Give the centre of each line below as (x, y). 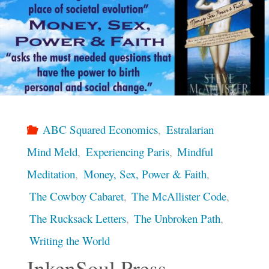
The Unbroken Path (177, 218)
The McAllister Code (179, 196)
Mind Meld (52, 151)
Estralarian (190, 129)
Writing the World (69, 240)
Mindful (195, 151)
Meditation (51, 174)
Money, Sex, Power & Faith (145, 174)
